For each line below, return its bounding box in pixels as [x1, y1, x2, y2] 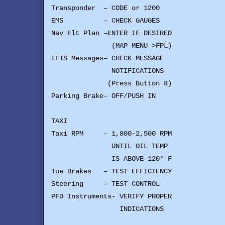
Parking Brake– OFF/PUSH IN [51, 92, 156, 100]
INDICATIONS [51, 205, 164, 213]
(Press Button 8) [51, 80, 172, 87]
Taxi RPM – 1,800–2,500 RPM [51, 130, 172, 138]
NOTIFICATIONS [51, 67, 164, 75]
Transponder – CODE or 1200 [51, 5, 160, 12]
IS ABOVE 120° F [51, 155, 172, 163]
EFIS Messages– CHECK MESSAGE [51, 55, 164, 62]
